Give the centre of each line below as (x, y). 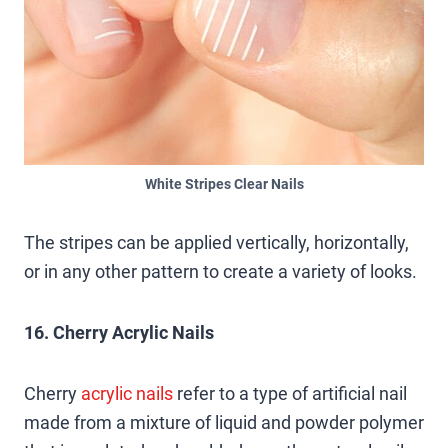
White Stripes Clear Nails (224, 184)
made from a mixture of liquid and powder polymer (224, 422)
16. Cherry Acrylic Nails (119, 332)
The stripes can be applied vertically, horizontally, (216, 242)
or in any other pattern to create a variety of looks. (220, 271)
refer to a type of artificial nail (290, 393)
